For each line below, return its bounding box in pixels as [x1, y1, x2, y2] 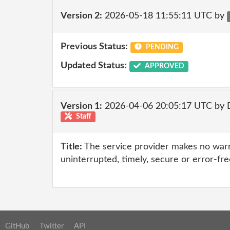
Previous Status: [61, 42, 128, 51]
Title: [61, 142, 82, 151]
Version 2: [61, 11, 102, 21]
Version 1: [61, 102, 102, 111]
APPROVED [143, 63, 184, 70]
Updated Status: [61, 61, 127, 70]
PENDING [144, 43, 179, 51]
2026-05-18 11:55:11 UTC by [102, 11, 227, 21]
